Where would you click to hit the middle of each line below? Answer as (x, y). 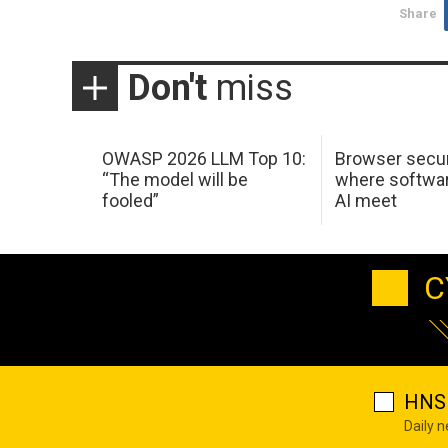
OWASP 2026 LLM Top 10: (203, 159)
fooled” (130, 201)
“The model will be (174, 180)
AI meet (366, 201)
